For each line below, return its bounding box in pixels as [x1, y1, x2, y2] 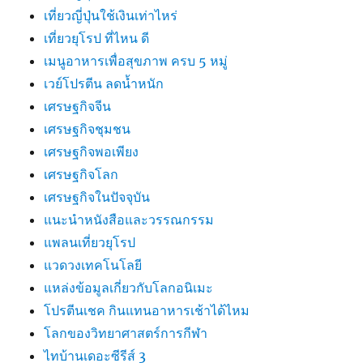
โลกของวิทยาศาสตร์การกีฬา [44, 324, 208, 341]
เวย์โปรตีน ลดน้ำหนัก [44, 75, 164, 92]
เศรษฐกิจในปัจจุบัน [44, 188, 151, 205]
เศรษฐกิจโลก [44, 165, 119, 182]
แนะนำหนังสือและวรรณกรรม [44, 211, 215, 228]
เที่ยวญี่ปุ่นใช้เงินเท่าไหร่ [44, 6, 178, 23]
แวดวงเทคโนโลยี [44, 256, 143, 273]
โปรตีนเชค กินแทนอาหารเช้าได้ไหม [44, 301, 250, 318]
